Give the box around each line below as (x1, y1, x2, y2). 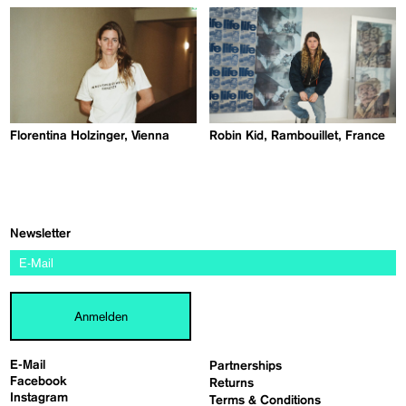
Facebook (10, 375, 68, 389)
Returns (209, 377, 255, 391)
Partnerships (209, 360, 283, 373)
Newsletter (10, 227, 72, 241)
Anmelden (73, 309, 128, 324)
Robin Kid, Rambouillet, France (209, 130, 386, 143)
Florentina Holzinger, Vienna (10, 130, 170, 143)
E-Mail (10, 359, 46, 372)
